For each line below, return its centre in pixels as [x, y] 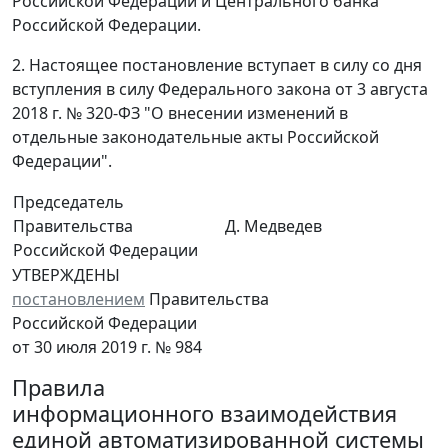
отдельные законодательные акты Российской [195, 137]
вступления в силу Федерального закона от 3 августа [220, 89]
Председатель [68, 202]
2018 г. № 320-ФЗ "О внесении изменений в [180, 113]
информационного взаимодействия [204, 414]
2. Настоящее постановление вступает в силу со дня [217, 65]
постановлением [78, 299]
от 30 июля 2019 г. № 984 [107, 347]
